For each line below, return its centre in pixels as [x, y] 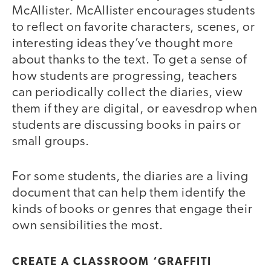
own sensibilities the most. [89, 226]
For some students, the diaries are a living [130, 177]
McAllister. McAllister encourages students [134, 11]
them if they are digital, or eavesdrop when [135, 109]
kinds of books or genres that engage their [132, 210]
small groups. [51, 142]
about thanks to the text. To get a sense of [129, 60]
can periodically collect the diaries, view [128, 93]
